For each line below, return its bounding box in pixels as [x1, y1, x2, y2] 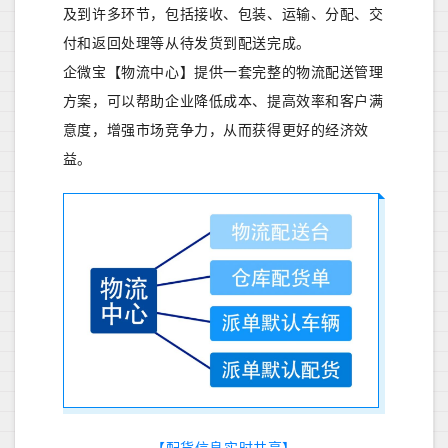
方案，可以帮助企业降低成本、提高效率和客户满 [62, 93, 384, 110]
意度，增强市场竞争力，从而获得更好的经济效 [62, 122, 370, 139]
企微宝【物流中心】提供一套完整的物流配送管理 [62, 64, 384, 81]
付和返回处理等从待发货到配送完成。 [62, 35, 311, 52]
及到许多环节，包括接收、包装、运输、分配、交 [62, 6, 384, 23]
